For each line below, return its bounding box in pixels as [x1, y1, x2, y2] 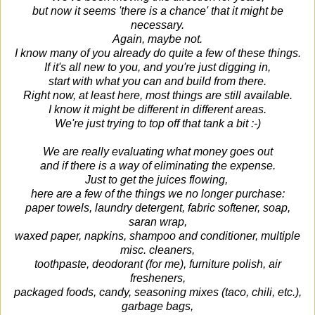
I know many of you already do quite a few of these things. [14, 46, 301, 59]
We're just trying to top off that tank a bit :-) [54, 117, 261, 129]
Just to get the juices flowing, [84, 173, 231, 186]
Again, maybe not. [112, 32, 202, 45]
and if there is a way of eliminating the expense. [39, 159, 276, 172]
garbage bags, [122, 300, 193, 312]
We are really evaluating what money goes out [42, 145, 273, 157]
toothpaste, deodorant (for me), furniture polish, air [34, 257, 281, 270]
